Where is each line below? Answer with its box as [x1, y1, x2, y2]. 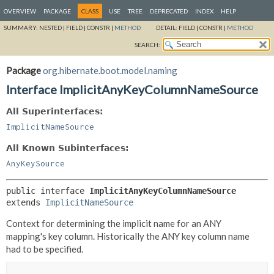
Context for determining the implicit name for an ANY [6, 217, 221, 229]
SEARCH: [135, 41, 160, 48]
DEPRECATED [150, 7, 188, 15]
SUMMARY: [4, 24, 39, 31]
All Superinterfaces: [6, 106, 103, 116]
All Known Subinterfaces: [6, 143, 129, 153]
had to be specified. [6, 243, 83, 254]
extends [6, 197, 45, 207]
